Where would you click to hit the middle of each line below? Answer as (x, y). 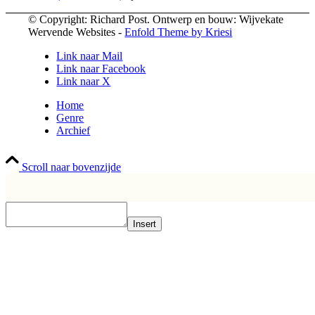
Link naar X (84, 81)
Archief (73, 130)
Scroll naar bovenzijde (71, 167)
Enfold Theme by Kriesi (179, 32)
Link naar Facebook (101, 68)
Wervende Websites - (77, 32)
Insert (144, 224)
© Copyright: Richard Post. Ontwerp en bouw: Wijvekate (156, 19)
